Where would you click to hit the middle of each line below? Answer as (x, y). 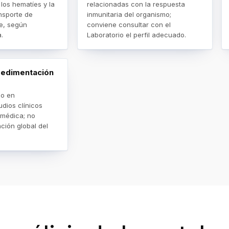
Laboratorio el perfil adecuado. (137, 35)
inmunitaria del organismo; (129, 14)
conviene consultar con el (129, 24)
